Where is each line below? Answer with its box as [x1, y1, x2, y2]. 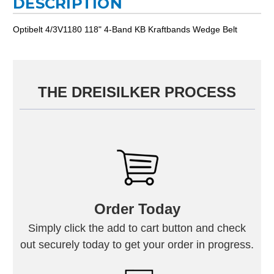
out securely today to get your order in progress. [20, 238, 254, 251]
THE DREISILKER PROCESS [38, 83, 236, 100]
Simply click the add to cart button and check [28, 221, 246, 234]
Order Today [94, 200, 180, 217]
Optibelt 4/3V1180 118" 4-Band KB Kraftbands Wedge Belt [13, 24, 237, 34]
